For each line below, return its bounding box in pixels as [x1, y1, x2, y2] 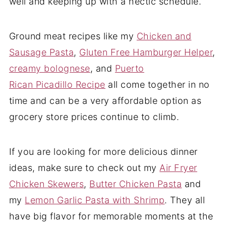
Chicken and [136, 30, 192, 41]
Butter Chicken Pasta [89, 178, 182, 189]
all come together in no [105, 79, 210, 90]
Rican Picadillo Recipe [9, 79, 105, 90]
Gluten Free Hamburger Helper [79, 46, 213, 58]
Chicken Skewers [9, 178, 84, 189]
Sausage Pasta [9, 46, 74, 58]
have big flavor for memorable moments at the [9, 210, 213, 221]
